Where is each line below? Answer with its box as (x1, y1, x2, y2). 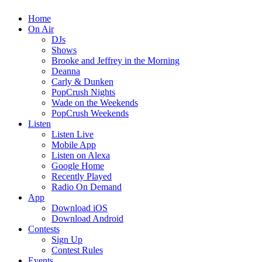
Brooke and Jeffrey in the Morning (51, 56, 180, 65)
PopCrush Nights (51, 87, 115, 97)
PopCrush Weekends (51, 108, 129, 118)
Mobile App (51, 140, 96, 150)
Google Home (51, 161, 104, 171)
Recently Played (51, 171, 112, 181)
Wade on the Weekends (51, 98, 138, 108)
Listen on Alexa (51, 150, 110, 160)
